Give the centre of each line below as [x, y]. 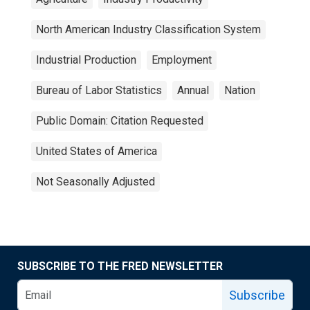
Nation [240, 90]
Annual [193, 90]
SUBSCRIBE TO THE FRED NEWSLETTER [120, 266]
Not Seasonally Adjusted [95, 182]
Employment [182, 60]
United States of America [97, 151]
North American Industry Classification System [148, 29]
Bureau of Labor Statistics [99, 90]
